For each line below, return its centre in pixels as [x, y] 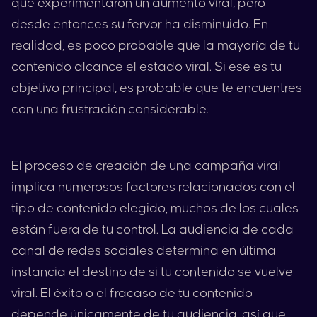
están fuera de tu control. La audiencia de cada [152, 230]
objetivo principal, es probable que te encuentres [157, 88]
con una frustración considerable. [110, 109]
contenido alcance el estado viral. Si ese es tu [146, 67]
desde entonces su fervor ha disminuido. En [140, 24]
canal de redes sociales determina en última [144, 251]
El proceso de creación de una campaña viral [146, 166]
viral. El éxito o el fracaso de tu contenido [132, 293]
